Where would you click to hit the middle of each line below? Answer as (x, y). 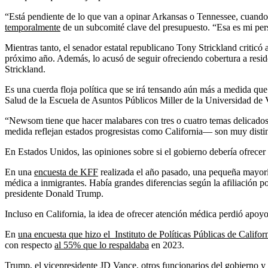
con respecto (30, 245)
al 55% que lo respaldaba (102, 245)
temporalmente (33, 28)
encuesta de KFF (66, 172)
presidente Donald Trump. (54, 194)
